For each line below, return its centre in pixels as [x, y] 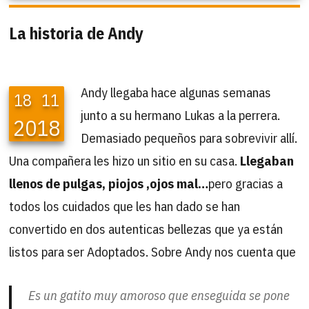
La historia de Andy [77, 33]
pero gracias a [246, 183]
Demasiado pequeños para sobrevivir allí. [189, 137]
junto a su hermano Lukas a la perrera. [181, 114]
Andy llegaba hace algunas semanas [176, 92]
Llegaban [266, 160]
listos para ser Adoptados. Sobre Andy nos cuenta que [153, 251]
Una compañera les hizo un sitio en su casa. [123, 160]
